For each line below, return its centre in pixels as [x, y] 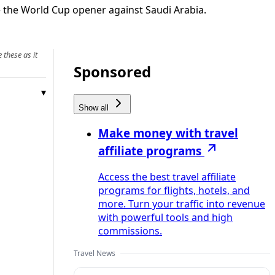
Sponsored [112, 71]
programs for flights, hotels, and [174, 191]
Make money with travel [168, 133]
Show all [95, 107]
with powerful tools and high [165, 218]
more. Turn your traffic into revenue [182, 204]
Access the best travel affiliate [167, 177]
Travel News [95, 254]
